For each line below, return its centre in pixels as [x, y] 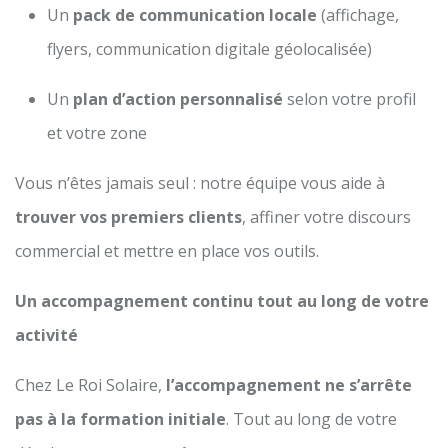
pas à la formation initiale [120, 418]
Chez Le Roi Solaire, [90, 384]
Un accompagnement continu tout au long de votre [222, 300]
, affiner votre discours [326, 216]
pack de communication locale [195, 14]
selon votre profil [349, 98]
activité [46, 334]
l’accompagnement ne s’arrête [289, 384]
